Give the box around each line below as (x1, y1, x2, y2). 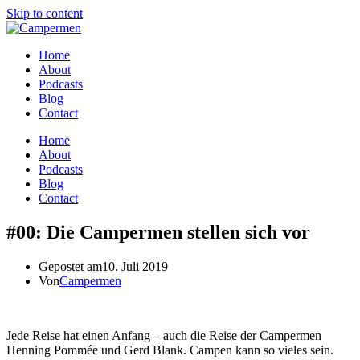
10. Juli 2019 (102, 259, 168, 273)
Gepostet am (39, 259, 102, 273)
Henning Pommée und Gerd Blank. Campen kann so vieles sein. (6, 342, 333, 357)
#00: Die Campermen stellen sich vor (6, 221, 310, 243)
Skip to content (6, 6, 83, 20)
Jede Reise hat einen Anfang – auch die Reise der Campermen (6, 328, 321, 342)
